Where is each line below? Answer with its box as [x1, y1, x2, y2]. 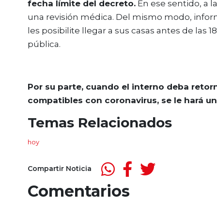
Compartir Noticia [28, 164, 92, 173]
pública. [28, 39, 62, 49]
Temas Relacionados [28, 114, 172, 131]
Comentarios [28, 181, 130, 201]
